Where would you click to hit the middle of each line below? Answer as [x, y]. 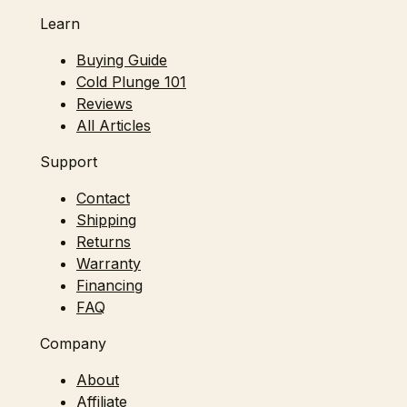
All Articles [114, 126]
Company [73, 344]
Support [69, 162]
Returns [104, 242]
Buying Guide [122, 60]
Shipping [106, 220]
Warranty [109, 264]
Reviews [104, 104]
